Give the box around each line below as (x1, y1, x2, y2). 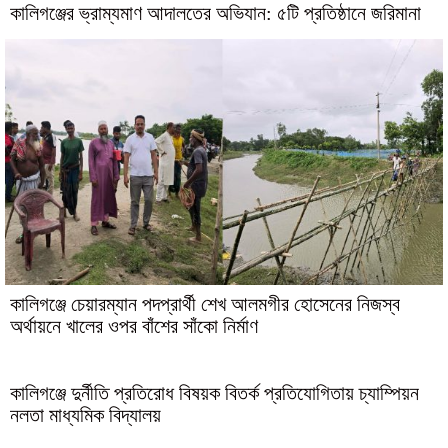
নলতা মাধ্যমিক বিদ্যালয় (10, 404, 161, 426)
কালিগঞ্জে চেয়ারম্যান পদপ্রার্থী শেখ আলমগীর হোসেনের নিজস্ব (10, 293, 400, 315)
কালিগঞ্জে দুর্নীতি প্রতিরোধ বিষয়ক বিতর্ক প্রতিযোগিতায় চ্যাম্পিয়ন (10, 382, 419, 404)
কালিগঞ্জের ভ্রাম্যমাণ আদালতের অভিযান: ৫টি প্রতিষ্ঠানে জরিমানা (10, 2, 421, 24)
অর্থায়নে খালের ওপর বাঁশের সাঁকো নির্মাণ (10, 315, 258, 337)
